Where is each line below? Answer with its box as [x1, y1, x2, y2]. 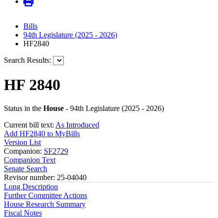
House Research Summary [4, 200, 86, 209]
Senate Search [4, 164, 47, 173]
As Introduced [55, 121, 99, 129]
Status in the [4, 104, 43, 113]
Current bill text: [4, 121, 55, 129]
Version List [4, 138, 41, 147]
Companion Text [4, 156, 55, 164]
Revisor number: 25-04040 [4, 173, 87, 182]
